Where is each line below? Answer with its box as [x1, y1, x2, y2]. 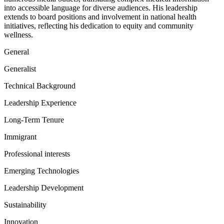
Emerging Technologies [4, 166, 79, 175]
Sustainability [4, 200, 46, 209]
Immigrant [4, 132, 36, 141]
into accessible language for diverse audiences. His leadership [4, 3, 197, 12]
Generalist [4, 64, 36, 73]
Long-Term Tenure [4, 115, 64, 124]
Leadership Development [4, 183, 83, 192]
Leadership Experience [4, 98, 76, 107]
